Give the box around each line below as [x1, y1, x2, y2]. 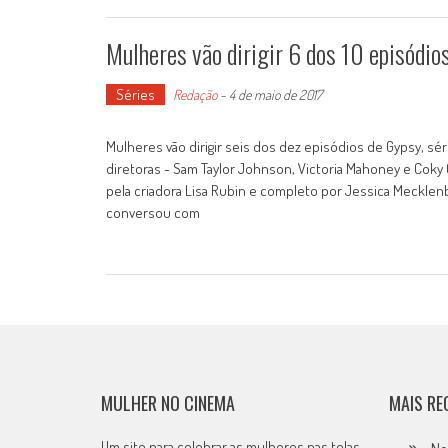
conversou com [106, 203, 200, 222]
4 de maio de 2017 [229, 86, 322, 103]
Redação [173, 86, 217, 103]
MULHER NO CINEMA [100, 390, 235, 416]
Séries [116, 85, 155, 104]
